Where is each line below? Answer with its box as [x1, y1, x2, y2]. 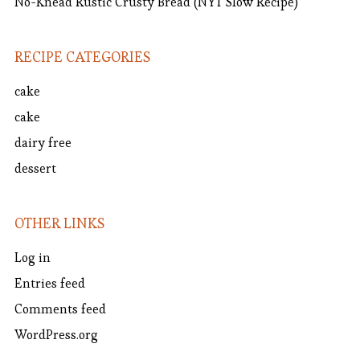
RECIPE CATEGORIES [14, 47, 150, 67]
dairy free [14, 134, 72, 152]
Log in [14, 249, 51, 267]
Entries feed [14, 275, 85, 292]
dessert [14, 160, 56, 178]
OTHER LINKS [14, 214, 104, 233]
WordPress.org [14, 326, 98, 344]
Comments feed [14, 301, 106, 318]
